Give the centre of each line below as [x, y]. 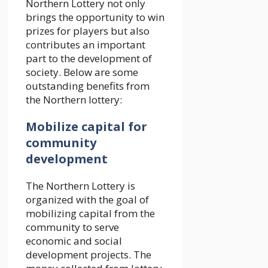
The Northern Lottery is [80, 185]
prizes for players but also [88, 31]
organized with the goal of [87, 199]
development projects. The [89, 254]
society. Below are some [82, 72]
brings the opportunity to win [95, 17]
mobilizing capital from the [90, 213]
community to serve [72, 227]
